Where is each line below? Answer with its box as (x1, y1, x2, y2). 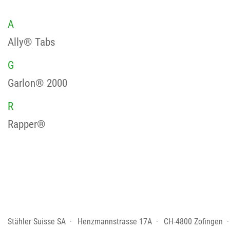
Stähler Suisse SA (8, 217, 66, 227)
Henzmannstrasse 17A (75, 217, 152, 227)
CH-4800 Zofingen (162, 217, 223, 227)
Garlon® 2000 (8, 76, 67, 90)
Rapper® (8, 118, 46, 131)
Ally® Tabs (8, 35, 55, 49)
